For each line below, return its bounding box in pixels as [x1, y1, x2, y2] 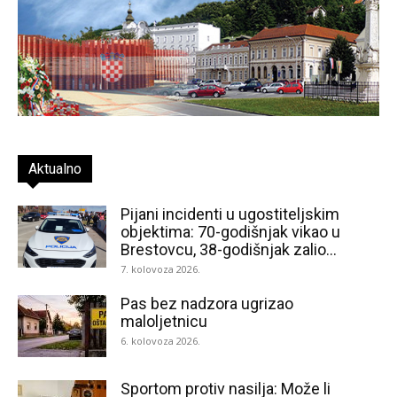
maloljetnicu [121, 311, 207, 331]
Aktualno [28, 160, 82, 177]
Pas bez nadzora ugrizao [121, 293, 293, 313]
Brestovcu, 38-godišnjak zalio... [121, 239, 337, 259]
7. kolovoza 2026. [121, 261, 200, 276]
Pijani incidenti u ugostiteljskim [121, 204, 339, 223]
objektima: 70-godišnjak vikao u [121, 222, 340, 241]
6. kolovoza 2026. [121, 333, 200, 347]
